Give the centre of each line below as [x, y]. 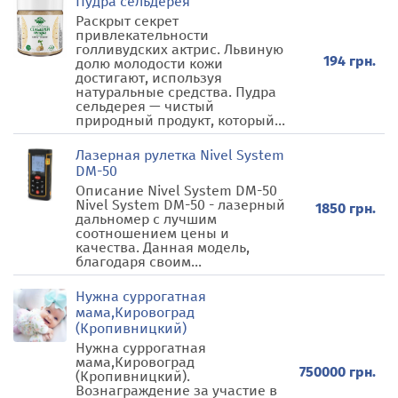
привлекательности [142, 35]
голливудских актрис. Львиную [179, 49]
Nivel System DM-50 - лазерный [180, 205]
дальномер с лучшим [146, 219]
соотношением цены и [152, 233]
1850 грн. [346, 208]
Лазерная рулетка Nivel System [180, 155]
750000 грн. [338, 371]
